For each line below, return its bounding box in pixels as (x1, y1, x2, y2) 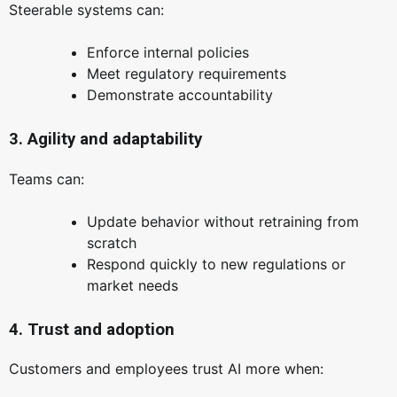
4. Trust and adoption (9, 319, 175, 339)
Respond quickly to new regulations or (87, 254, 346, 273)
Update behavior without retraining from (87, 212, 359, 230)
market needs (87, 276, 178, 294)
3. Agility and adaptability (9, 129, 202, 150)
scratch (87, 233, 136, 252)
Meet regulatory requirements (87, 65, 286, 83)
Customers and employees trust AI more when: (9, 360, 323, 378)
